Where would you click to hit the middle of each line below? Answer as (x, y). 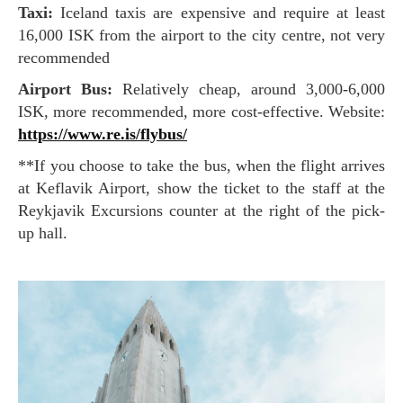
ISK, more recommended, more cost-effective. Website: (201, 112)
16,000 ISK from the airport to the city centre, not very (201, 36)
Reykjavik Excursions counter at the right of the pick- (201, 211)
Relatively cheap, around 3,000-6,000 (249, 90)
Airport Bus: (71, 90)
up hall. (43, 233)
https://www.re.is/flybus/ (103, 134)
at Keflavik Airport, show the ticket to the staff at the (201, 188)
